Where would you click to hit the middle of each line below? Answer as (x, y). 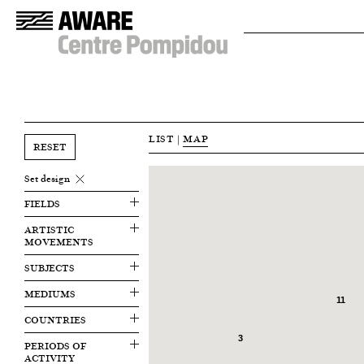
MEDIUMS (50, 294)
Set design (47, 178)
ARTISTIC (49, 230)
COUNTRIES (55, 320)
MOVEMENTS (59, 242)
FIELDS (42, 204)
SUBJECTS (50, 268)
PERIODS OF (55, 346)
